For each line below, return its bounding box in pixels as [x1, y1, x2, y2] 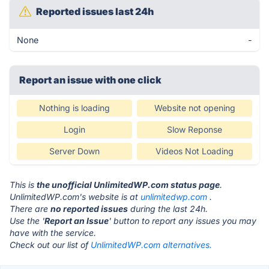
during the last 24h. [128, 204, 208, 214]
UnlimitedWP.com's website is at [10, 192, 141, 202]
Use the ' [10, 216, 44, 226]
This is [10, 180, 37, 190]
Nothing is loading [39, 103, 110, 113]
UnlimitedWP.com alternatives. [91, 240, 212, 250]
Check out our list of [10, 240, 91, 250]
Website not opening [154, 103, 235, 113]
